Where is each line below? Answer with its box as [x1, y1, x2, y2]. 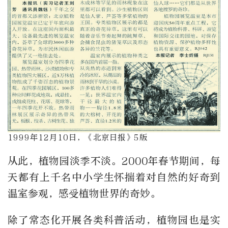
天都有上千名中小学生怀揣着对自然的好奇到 [8, 171, 220, 183]
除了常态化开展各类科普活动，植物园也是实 [8, 214, 220, 226]
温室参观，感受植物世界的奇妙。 [8, 187, 160, 199]
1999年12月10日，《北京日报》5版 [8, 133, 148, 142]
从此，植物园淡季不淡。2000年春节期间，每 [8, 155, 220, 167]
